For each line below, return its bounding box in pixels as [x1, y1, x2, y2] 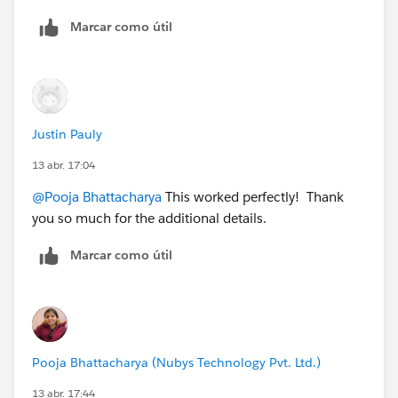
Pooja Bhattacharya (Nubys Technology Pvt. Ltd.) [32, 354, 321, 370]
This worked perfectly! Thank [162, 187, 344, 205]
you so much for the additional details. [32, 209, 267, 227]
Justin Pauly [32, 125, 102, 142]
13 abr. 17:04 [32, 156, 95, 172]
